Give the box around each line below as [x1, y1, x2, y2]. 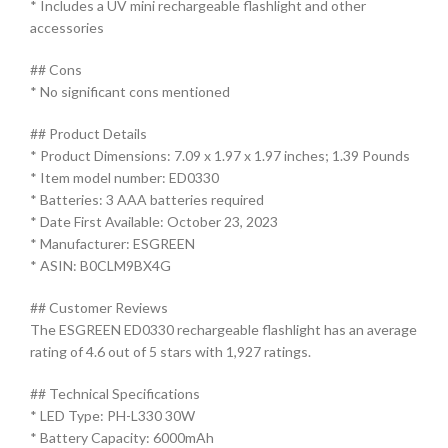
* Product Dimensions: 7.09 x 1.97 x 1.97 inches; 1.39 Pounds [30, 146, 410, 164]
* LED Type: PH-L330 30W [30, 406, 195, 424]
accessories [30, 18, 104, 36]
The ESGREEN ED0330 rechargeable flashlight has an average [30, 320, 417, 338]
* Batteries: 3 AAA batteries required [30, 190, 264, 208]
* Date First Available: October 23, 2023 [30, 212, 278, 230]
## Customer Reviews [30, 298, 168, 316]
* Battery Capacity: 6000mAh [30, 428, 214, 446]
